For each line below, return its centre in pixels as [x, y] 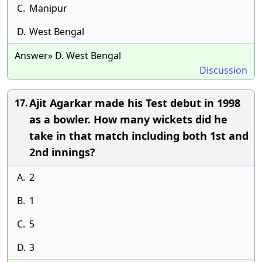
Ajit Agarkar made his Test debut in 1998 [135, 103]
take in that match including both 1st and [139, 136]
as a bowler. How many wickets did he [128, 119]
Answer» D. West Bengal [68, 56]
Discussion [223, 70]
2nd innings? [62, 152]
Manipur [48, 8]
